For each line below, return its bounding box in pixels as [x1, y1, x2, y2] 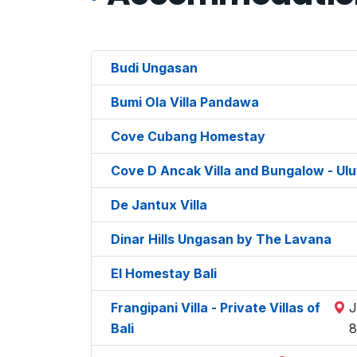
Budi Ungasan [111, 59, 198, 76]
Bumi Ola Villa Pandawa [111, 93, 259, 110]
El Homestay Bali [111, 265, 217, 281]
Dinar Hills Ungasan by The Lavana [111, 230, 331, 247]
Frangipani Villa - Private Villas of [111, 299, 320, 316]
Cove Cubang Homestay [111, 127, 265, 144]
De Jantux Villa [111, 196, 207, 213]
